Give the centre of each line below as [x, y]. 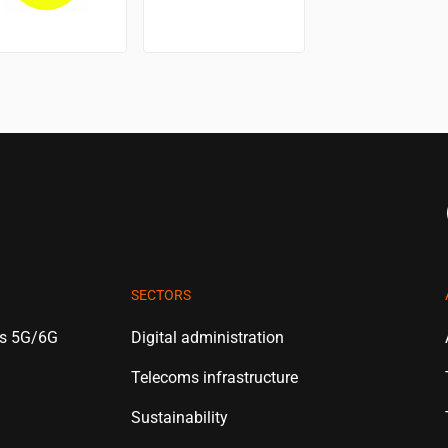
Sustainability [180, 417]
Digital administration [208, 337]
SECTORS [161, 294]
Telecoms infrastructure [215, 377]
